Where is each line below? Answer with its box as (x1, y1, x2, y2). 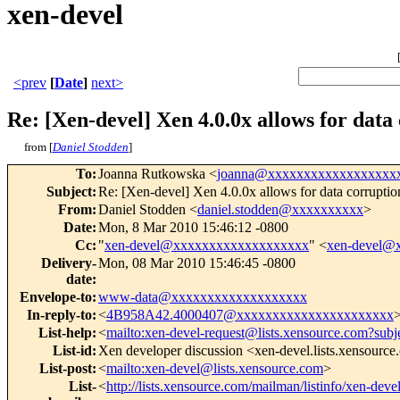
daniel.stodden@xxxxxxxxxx (197, 202, 363, 218)
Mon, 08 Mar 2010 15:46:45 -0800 (98, 255, 296, 271)
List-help (38, 325, 92, 341)
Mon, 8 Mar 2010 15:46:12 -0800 (98, 220, 288, 236)
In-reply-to (27, 307, 92, 323)
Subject (46, 184, 92, 200)
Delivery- (41, 255, 96, 271)
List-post (39, 361, 92, 377)
